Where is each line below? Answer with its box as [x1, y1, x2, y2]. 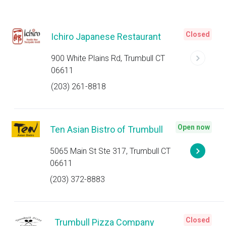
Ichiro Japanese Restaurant [50, 31, 161, 42]
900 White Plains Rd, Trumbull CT [50, 53, 165, 63]
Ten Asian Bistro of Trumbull [49, 124, 163, 135]
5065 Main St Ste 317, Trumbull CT [49, 146, 171, 156]
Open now [178, 123, 210, 131]
